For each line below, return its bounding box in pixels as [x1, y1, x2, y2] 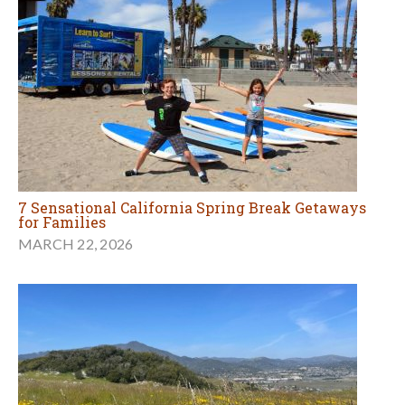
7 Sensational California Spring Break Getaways [18, 198, 366, 218]
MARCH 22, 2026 [18, 235, 134, 253]
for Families [18, 212, 106, 232]
